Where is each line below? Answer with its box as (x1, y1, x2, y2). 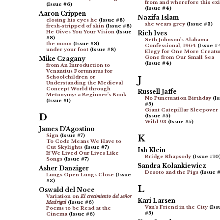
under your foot (46, 47, 88, 53)
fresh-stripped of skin (46, 23, 104, 29)
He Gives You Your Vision (46, 29, 114, 35)
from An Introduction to (46, 62, 110, 69)
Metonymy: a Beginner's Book (46, 92, 127, 98)
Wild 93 (144, 119, 166, 125)
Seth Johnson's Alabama (144, 37, 208, 43)
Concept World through (46, 86, 110, 92)
